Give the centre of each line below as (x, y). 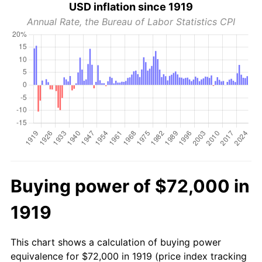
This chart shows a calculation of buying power (116, 242)
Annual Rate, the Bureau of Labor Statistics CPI (131, 22)
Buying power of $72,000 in (130, 186)
